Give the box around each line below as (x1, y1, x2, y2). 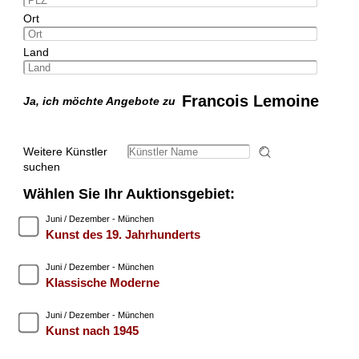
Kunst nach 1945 (45, 324, 139, 338)
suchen (22, 160, 60, 174)
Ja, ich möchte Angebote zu (22, 95, 182, 108)
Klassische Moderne (45, 276, 159, 290)
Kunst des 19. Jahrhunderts (45, 228, 200, 242)
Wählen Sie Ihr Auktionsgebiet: (22, 186, 235, 203)
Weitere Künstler (22, 145, 107, 159)
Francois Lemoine (181, 92, 319, 111)
